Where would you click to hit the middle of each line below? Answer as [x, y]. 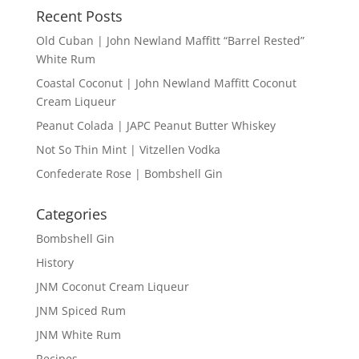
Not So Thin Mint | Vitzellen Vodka [128, 149]
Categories [71, 214]
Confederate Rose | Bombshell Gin [129, 173]
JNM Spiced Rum [81, 310]
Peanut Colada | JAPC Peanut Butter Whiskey [155, 125]
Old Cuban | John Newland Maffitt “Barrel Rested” [170, 40]
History [54, 262]
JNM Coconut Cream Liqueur [112, 286]
